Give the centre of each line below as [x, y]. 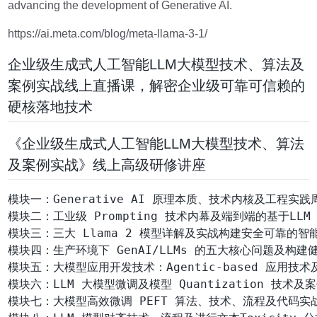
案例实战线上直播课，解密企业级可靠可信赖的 [157, 86]
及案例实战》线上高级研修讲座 [107, 165]
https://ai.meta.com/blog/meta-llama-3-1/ [108, 34]
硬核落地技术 [51, 107]
